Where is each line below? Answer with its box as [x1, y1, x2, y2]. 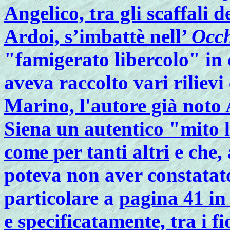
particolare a [4, 187, 119, 209]
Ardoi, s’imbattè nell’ [4, 25, 191, 47]
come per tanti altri [4, 141, 169, 163]
